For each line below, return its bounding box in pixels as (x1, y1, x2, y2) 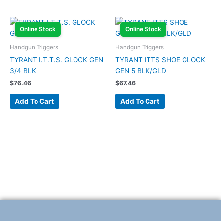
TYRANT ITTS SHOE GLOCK (115, 55, 205, 64)
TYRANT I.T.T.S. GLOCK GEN (10, 55, 103, 64)
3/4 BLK (10, 66, 36, 74)
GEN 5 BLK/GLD (115, 66, 166, 74)
